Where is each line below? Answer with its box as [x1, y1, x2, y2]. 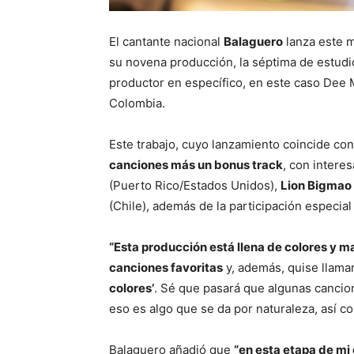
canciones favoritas [109, 260, 223, 276]
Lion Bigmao [281, 178, 352, 194]
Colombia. [109, 96, 165, 111]
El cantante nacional [109, 34, 224, 50]
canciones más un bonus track [109, 157, 283, 173]
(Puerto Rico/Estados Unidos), [109, 178, 281, 194]
